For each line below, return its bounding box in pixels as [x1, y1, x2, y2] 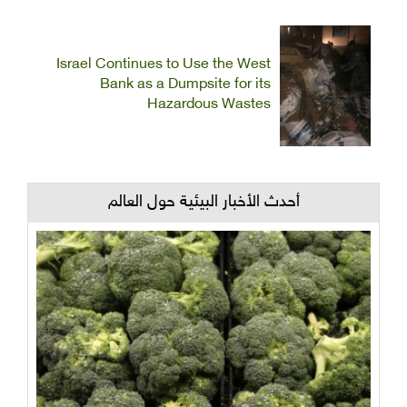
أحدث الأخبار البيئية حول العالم [107, 192, 300, 213]
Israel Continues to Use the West [56, 55, 271, 74]
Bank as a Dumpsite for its [100, 75, 271, 94]
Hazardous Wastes [147, 95, 271, 114]
